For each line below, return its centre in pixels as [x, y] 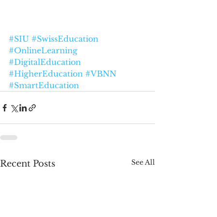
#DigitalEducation [45, 62]
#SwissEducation [65, 39]
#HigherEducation [46, 74]
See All [143, 163]
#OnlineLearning [43, 51]
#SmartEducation [44, 85]
